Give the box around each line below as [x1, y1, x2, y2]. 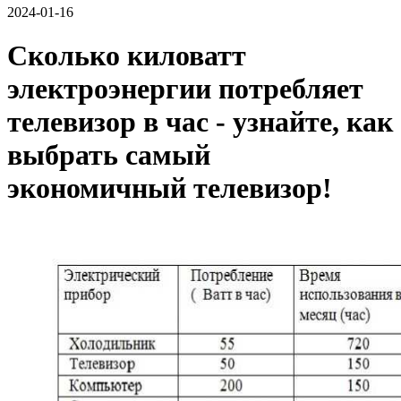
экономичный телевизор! [7, 172, 332, 205]
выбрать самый [7, 139, 210, 172]
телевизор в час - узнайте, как [7, 106, 393, 139]
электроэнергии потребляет [7, 73, 363, 106]
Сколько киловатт [7, 39, 246, 73]
